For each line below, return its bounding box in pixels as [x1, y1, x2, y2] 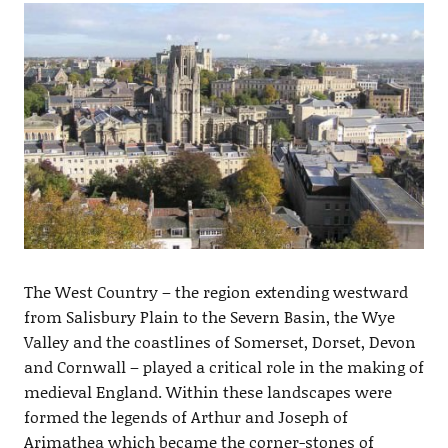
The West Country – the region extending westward [23, 280, 408, 304]
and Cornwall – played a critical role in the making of [23, 355, 424, 379]
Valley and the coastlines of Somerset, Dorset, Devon [23, 330, 416, 354]
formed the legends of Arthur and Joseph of [23, 405, 348, 429]
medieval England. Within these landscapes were [23, 380, 392, 404]
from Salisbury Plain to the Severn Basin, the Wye [23, 305, 395, 329]
